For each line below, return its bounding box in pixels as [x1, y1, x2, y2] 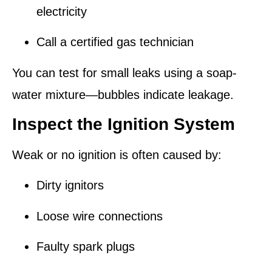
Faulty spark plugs [36, 240, 135, 254]
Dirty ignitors [36, 178, 104, 192]
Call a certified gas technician [36, 35, 194, 49]
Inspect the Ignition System [12, 115, 235, 134]
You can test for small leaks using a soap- [12, 66, 237, 80]
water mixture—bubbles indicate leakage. [12, 87, 234, 101]
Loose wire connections [36, 209, 163, 223]
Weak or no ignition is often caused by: [12, 148, 222, 162]
